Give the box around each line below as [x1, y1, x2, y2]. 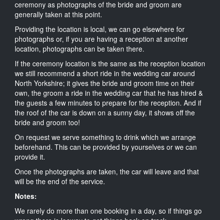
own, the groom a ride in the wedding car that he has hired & [15, 87, 203, 98]
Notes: [15, 191, 37, 201]
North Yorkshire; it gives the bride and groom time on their [15, 78, 194, 88]
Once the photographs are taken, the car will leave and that [15, 166, 199, 176]
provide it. [15, 151, 45, 162]
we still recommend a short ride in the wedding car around [15, 68, 195, 78]
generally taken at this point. [15, 9, 102, 19]
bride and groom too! [15, 117, 80, 127]
